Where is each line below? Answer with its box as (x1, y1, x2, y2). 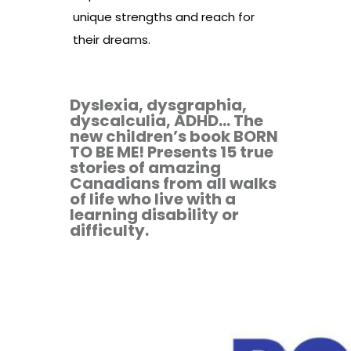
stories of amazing (70, 157, 221, 179)
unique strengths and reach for (73, 9, 255, 26)
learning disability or (70, 204, 239, 226)
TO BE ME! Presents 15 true (70, 141, 273, 164)
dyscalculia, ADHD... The (70, 110, 263, 132)
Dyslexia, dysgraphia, (70, 94, 247, 117)
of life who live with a (70, 188, 236, 211)
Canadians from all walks (70, 172, 277, 195)
